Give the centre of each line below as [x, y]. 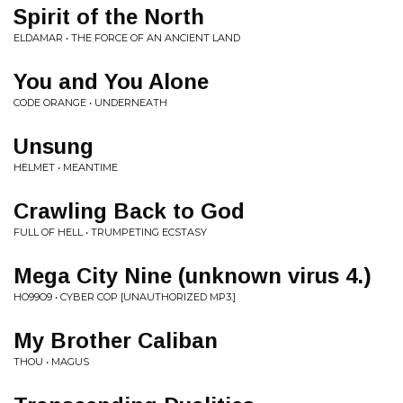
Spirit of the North [109, 16]
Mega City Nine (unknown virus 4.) [193, 275]
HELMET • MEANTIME [66, 167]
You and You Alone [111, 81]
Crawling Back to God [129, 210]
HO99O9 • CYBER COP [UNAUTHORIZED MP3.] [125, 296]
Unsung [54, 146]
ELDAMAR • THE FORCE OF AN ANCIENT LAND [127, 37]
